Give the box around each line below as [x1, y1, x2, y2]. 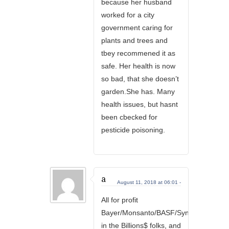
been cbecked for [101, 113, 157, 121]
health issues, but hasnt [101, 100, 178, 108]
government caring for [101, 24, 173, 32]
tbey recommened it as [101, 49, 175, 57]
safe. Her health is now [101, 62, 175, 70]
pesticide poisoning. [101, 126, 165, 134]
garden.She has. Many [101, 87, 175, 96]
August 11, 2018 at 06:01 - [117, 179, 181, 185]
